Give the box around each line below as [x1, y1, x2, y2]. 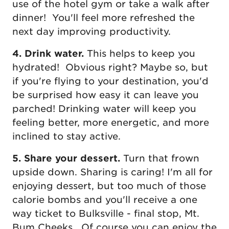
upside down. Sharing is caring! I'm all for [12, 167, 213, 178]
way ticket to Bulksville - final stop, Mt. [12, 208, 199, 219]
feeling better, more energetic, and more [12, 117, 209, 128]
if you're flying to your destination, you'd [12, 76, 209, 87]
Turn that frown [123, 153, 199, 164]
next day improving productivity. [12, 26, 171, 37]
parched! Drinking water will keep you [12, 103, 196, 114]
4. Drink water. [12, 48, 87, 59]
